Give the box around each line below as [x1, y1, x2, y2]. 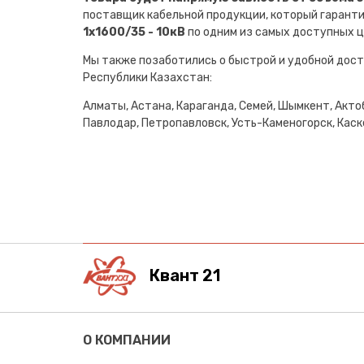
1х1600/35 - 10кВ [83, 24, 185, 39]
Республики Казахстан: [83, 70, 212, 84]
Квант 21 [149, 266, 220, 286]
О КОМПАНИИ [83, 331, 171, 348]
